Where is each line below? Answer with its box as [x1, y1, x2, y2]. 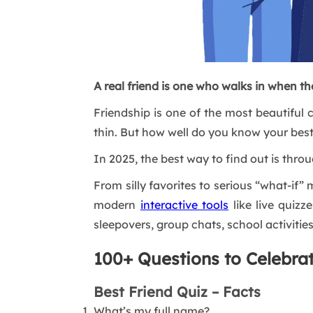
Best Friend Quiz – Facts [94, 282, 261, 300]
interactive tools [140, 197, 229, 212]
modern [94, 197, 140, 212]
